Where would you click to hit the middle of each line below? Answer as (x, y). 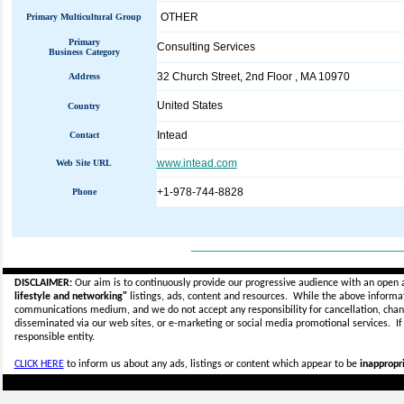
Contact (84, 135)
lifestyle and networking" (70, 297)
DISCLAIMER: (43, 283)
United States (189, 106)
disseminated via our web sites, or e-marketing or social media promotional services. (205, 324)
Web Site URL (84, 163)
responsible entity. (54, 337)
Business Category (84, 52)
